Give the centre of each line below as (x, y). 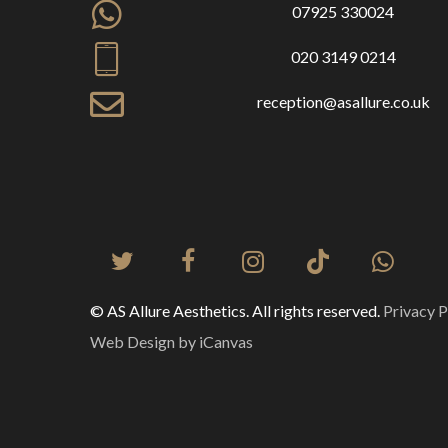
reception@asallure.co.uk (343, 101)
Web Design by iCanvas (172, 341)
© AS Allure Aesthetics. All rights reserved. (237, 310)
